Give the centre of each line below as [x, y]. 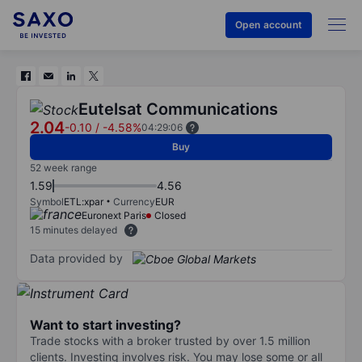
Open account [268, 25]
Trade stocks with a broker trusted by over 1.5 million [170, 340]
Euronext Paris [114, 215]
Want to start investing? [105, 324]
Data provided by [76, 258]
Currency [134, 202]
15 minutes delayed [74, 230]
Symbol [47, 202]
